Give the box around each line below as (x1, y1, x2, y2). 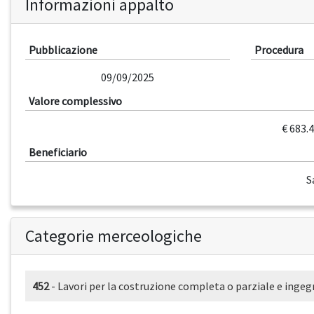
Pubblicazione (29, 43, 97, 57)
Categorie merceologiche (25, 225, 202, 247)
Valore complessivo (29, 94, 122, 109)
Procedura (254, 43, 303, 57)
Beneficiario (29, 145, 87, 160)
